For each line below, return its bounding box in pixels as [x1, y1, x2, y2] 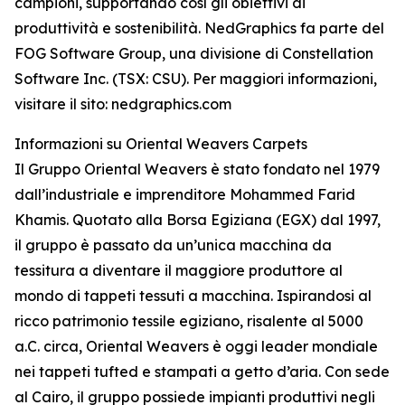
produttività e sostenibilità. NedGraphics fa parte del [14, 19, 384, 37]
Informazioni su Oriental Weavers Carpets [14, 135, 307, 153]
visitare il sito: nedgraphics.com [14, 95, 231, 113]
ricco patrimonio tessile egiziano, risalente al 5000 [14, 312, 363, 330]
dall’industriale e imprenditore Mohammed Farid [14, 185, 355, 203]
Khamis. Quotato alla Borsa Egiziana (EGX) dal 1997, [14, 211, 381, 229]
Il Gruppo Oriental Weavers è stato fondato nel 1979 [14, 160, 380, 178]
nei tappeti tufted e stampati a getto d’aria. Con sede [14, 363, 390, 381]
